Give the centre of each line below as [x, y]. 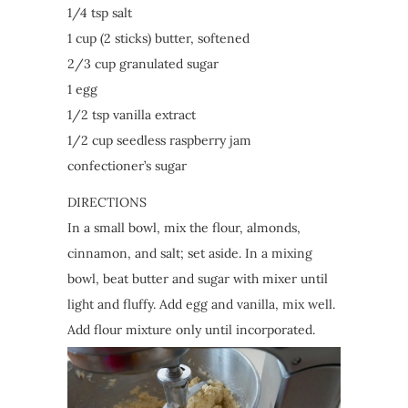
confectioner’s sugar [127, 165]
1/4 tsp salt [100, 12]
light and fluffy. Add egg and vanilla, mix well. [201, 304]
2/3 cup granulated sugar [143, 63]
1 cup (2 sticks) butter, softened [158, 38]
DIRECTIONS [107, 202]
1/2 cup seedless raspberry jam [159, 140]
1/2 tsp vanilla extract [132, 114]
